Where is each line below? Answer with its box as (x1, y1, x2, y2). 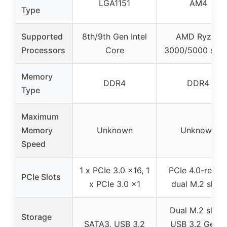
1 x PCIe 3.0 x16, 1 (80, 165, 149, 176)
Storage (21, 212, 52, 222)
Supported (21, 31, 63, 42)
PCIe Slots (21, 172, 61, 182)
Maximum (21, 111, 59, 122)
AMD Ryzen (176, 31, 220, 42)
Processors (21, 45, 65, 56)
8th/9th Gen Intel (82, 31, 147, 42)
